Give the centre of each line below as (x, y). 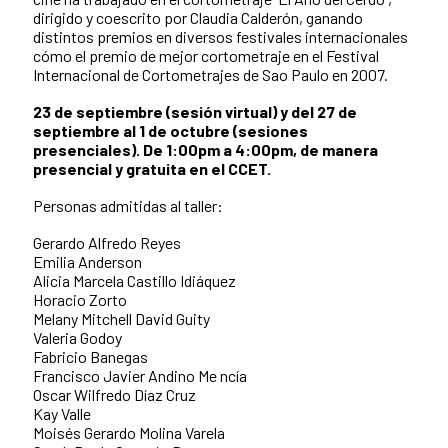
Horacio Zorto (80, 300)
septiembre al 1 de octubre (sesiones (170, 131)
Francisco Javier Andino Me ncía (140, 376)
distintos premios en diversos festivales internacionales (220, 37)
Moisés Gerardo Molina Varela (129, 433)
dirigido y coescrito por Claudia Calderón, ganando (198, 18)
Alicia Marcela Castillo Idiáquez (134, 281)
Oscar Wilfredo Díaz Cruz (114, 395)
